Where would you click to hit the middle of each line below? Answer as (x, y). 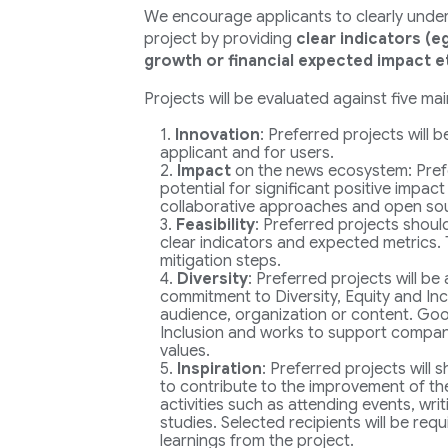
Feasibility (215, 225)
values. (184, 351)
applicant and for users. (246, 153)
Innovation (217, 135)
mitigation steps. (220, 261)
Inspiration (219, 369)
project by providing (219, 39)
